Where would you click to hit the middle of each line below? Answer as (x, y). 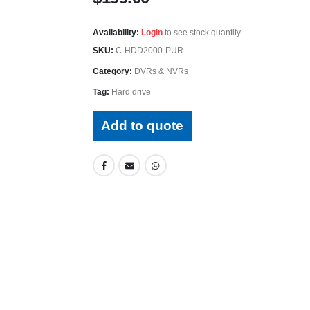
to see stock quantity (202, 32)
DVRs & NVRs (161, 71)
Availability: (116, 32)
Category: (113, 71)
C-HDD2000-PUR (149, 50)
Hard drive (131, 92)
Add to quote (142, 126)
